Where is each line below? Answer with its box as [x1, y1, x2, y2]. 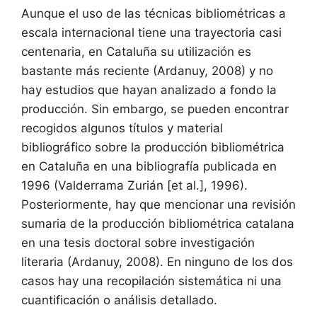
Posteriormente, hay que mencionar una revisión [21, 197, 296, 212]
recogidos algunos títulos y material [21, 121, 223, 136]
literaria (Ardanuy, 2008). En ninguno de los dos [21, 255, 293, 270]
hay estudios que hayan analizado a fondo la [21, 83, 277, 98]
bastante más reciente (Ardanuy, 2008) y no [21, 64, 273, 79]
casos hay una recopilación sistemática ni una [21, 274, 282, 289]
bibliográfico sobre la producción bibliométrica [21, 140, 284, 155]
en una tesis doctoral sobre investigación [21, 236, 255, 250]
